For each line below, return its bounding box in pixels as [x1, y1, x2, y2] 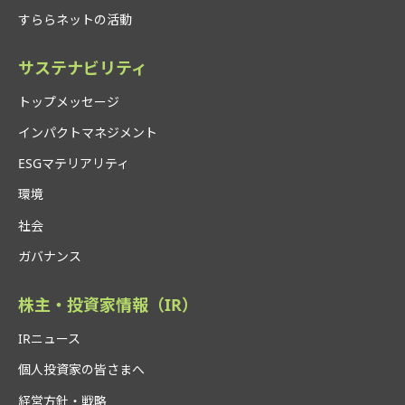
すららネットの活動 [18, 10, 132, 28]
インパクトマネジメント [18, 124, 157, 141]
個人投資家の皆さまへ [18, 361, 145, 379]
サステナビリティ [18, 56, 147, 79]
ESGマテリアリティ [18, 155, 129, 173]
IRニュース [18, 330, 80, 348]
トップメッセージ [18, 92, 119, 110]
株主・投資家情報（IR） [18, 293, 198, 316]
